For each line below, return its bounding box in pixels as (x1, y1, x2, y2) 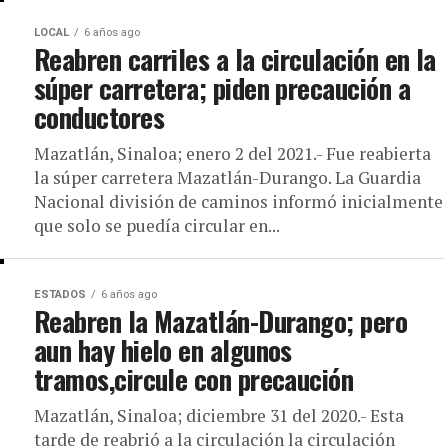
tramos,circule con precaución (34, 359, 354, 399)
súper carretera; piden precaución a (34, 68, 410, 108)
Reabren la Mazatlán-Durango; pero (34, 301, 408, 341)
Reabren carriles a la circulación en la (34, 39, 436, 79)
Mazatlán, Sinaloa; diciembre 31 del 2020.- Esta (34, 404, 404, 427)
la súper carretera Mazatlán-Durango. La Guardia (34, 166, 421, 189)
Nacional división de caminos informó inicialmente (34, 190, 443, 213)
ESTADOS (34, 288, 86, 301)
